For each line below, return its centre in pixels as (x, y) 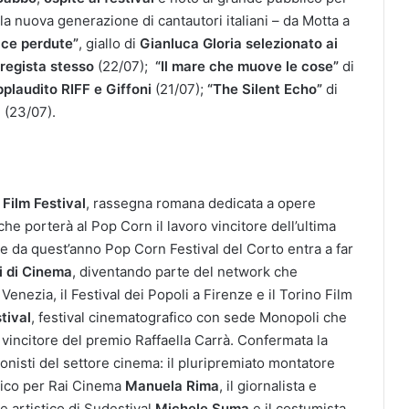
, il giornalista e (268, 385)
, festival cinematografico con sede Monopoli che (189, 317)
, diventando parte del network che (185, 271)
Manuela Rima (172, 385)
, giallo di (109, 43)
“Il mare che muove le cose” (249, 66)
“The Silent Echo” (267, 89)
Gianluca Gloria (191, 43)
